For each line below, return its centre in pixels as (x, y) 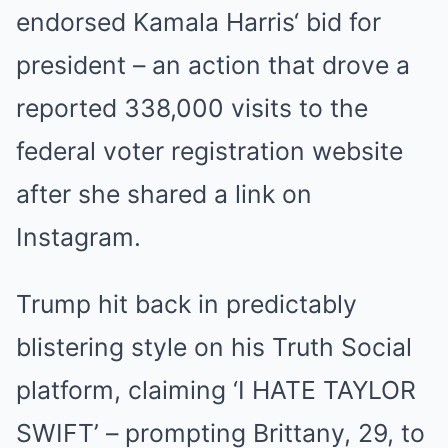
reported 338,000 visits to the (192, 108)
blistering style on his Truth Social (214, 347)
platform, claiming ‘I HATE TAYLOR (216, 390)
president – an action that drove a (213, 65)
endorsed (74, 22)
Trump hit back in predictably (186, 304)
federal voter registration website (209, 151)
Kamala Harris (213, 22)
